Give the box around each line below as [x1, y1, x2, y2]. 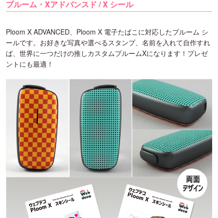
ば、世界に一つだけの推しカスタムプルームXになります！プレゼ [6, 48, 208, 58]
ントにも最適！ [6, 59, 54, 69]
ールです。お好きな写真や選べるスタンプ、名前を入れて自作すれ [6, 37, 210, 48]
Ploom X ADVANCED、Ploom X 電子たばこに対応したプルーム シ [6, 27, 208, 37]
